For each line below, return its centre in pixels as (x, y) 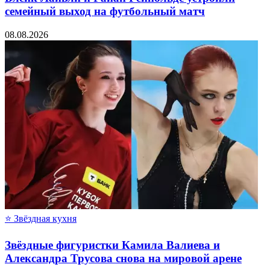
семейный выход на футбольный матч (105, 11)
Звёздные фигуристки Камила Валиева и (112, 245)
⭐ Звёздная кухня (41, 218)
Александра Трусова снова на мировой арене (123, 259)
